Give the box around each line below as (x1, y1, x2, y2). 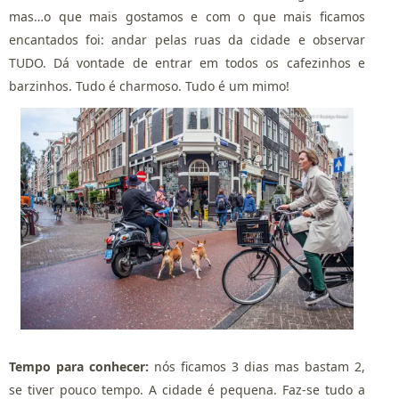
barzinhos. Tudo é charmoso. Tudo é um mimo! (9, 77, 289, 94)
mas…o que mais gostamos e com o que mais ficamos (9, 7, 365, 25)
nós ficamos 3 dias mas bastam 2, (148, 358, 365, 376)
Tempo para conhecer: (9, 358, 149, 376)
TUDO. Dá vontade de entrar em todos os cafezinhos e (9, 53, 365, 71)
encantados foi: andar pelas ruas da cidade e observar (9, 30, 365, 48)
